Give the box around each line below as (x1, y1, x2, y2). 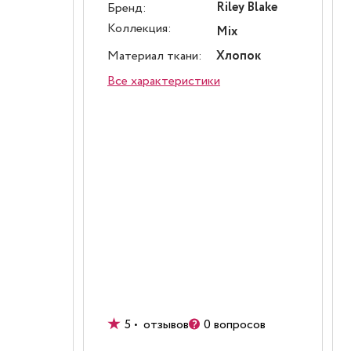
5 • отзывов (125, 316, 189, 334)
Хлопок (216, 47, 261, 65)
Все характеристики (107, 72, 220, 90)
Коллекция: (107, 19, 172, 38)
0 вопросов (204, 316, 266, 334)
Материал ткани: (107, 47, 202, 65)
